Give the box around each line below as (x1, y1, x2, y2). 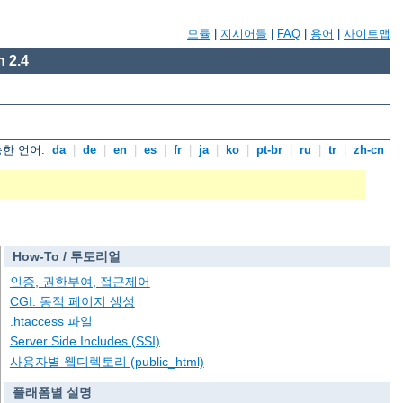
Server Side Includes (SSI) (9, 334, 160, 349)
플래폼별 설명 (12, 385, 92, 400)
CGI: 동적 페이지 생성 (9, 294, 135, 309)
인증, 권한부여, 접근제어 (9, 273, 150, 289)
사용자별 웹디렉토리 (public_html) (9, 354, 204, 369)
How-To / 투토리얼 (12, 249, 121, 264)
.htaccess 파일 (9, 314, 93, 329)
